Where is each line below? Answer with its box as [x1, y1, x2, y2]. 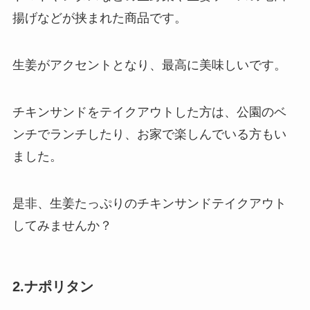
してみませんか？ [12, 218, 112, 232]
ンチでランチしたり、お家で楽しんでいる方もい [12, 127, 286, 141]
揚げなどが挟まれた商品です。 [12, 11, 187, 26]
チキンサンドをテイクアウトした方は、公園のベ [12, 104, 286, 119]
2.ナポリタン [12, 278, 93, 294]
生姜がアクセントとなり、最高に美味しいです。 [12, 57, 286, 72]
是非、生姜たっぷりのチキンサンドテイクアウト [12, 196, 286, 210]
